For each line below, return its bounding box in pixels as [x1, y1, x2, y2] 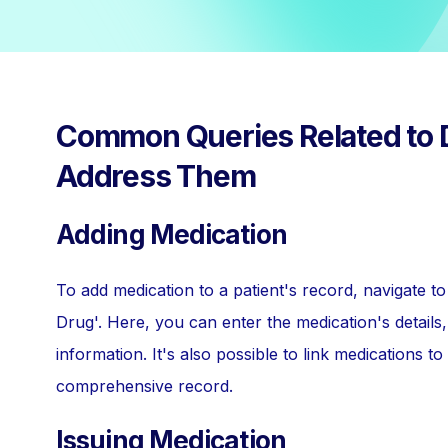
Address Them [56, 158, 256, 194]
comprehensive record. [56, 376, 233, 396]
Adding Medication [56, 219, 287, 250]
